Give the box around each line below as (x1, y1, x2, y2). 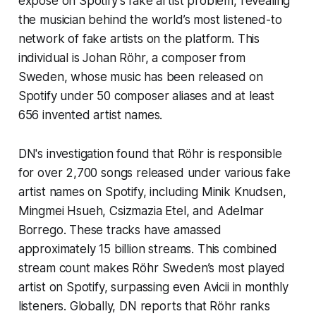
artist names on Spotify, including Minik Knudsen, (18, 185, 286, 200)
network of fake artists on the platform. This (18, 32, 260, 47)
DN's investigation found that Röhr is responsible (18, 147, 282, 162)
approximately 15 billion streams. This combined (18, 242, 277, 257)
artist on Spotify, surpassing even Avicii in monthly (18, 280, 288, 295)
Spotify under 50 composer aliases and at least (18, 89, 274, 104)
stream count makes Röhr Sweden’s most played (18, 261, 286, 276)
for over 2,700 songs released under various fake (18, 166, 291, 181)
